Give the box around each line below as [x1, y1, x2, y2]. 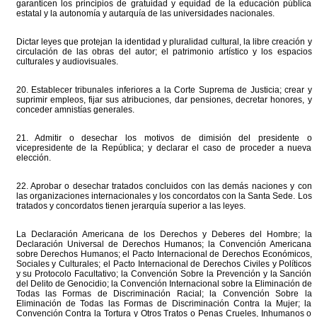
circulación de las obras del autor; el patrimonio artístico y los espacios [16, 47, 312, 57]
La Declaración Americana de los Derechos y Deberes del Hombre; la [16, 229, 312, 239]
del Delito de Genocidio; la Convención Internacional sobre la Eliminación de [16, 279, 312, 289]
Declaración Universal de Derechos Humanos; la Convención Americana [16, 239, 312, 249]
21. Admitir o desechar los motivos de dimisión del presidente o [16, 133, 312, 143]
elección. [16, 153, 51, 163]
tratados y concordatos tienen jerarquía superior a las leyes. [16, 201, 246, 211]
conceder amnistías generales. [16, 105, 134, 115]
